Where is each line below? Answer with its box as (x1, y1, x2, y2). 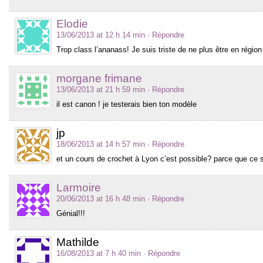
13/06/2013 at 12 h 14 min (56, 30, 145, 39)
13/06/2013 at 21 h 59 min (56, 85, 145, 94)
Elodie (56, 17, 88, 30)
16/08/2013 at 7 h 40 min (56, 248, 141, 258)
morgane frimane (56, 72, 142, 85)
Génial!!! (56, 208, 85, 218)
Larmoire (56, 181, 101, 194)
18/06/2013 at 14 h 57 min (56, 139, 145, 149)
